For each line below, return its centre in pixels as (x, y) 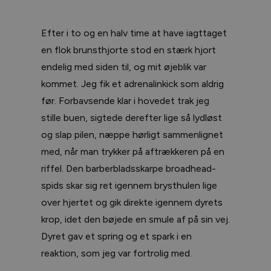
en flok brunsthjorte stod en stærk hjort (129, 50)
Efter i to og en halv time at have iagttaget (134, 33)
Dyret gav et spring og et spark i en (116, 236)
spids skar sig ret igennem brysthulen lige (129, 185)
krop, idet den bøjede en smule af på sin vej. (135, 219)
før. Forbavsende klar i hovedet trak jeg (125, 100)
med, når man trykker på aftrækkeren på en (133, 151)
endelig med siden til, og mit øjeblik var (124, 67)
